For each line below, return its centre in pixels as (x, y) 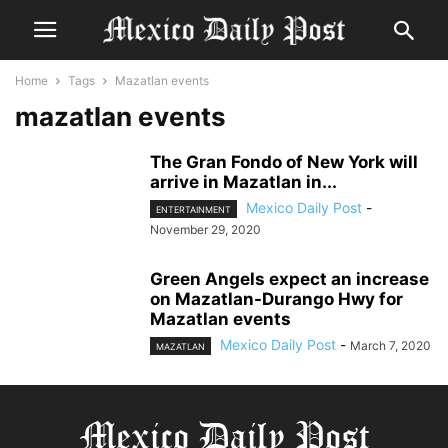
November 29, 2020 (205, 230)
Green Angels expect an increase (289, 279)
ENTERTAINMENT (193, 210)
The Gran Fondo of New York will (284, 162)
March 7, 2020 (390, 346)
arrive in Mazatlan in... (243, 182)
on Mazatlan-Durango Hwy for (276, 299)
